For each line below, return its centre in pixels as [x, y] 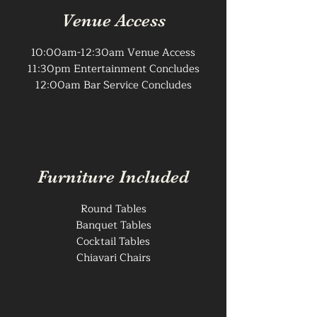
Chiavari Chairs [113, 258]
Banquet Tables [113, 225]
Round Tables [113, 209]
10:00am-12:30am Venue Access [113, 53]
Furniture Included [113, 177]
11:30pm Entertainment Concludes [113, 69]
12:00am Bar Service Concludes [113, 85]
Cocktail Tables [113, 242]
